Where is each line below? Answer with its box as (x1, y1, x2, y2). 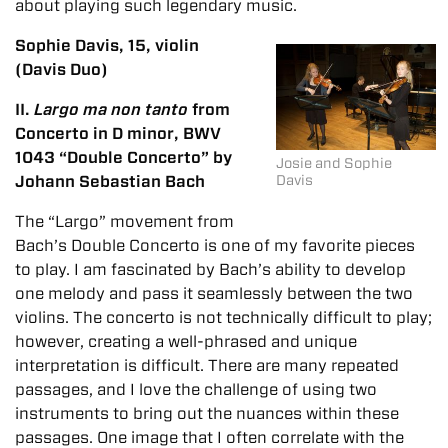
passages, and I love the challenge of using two (15, 379, 377, 399)
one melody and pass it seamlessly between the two (15, 283, 413, 303)
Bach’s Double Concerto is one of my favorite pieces (15, 235, 415, 255)
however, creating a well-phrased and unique (15, 331, 357, 351)
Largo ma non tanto (34, 99, 188, 119)
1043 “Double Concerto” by (15, 147, 232, 167)
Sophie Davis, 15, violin (15, 35, 199, 55)
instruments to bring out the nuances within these (15, 403, 399, 423)
